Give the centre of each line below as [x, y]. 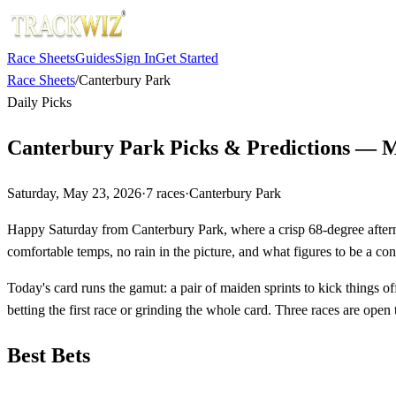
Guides [95, 58]
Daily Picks [39, 102]
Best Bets [49, 355]
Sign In [135, 58]
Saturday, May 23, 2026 [74, 193]
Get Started [187, 58]
